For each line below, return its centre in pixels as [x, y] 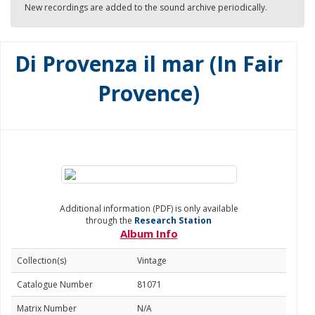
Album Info [149, 233]
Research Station [173, 220]
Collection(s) [41, 261]
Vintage [152, 261]
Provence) [149, 93]
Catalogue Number [55, 284]
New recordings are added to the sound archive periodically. [146, 7]
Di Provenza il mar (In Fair [149, 64]
